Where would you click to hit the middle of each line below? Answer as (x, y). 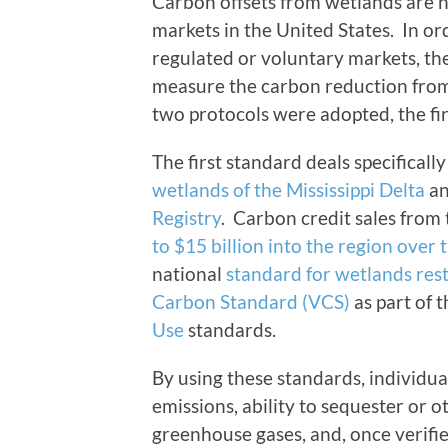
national (189, 274)
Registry (186, 218)
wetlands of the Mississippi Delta (288, 190)
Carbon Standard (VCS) (251, 302)
